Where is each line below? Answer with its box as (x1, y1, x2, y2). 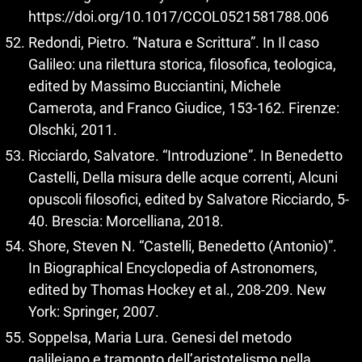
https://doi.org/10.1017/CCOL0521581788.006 (28, 7, 329, 25)
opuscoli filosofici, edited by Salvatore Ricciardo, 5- (28, 190, 349, 208)
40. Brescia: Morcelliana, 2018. (28, 212, 224, 229)
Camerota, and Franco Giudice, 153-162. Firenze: (28, 99, 339, 116)
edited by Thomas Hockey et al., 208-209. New (28, 281, 326, 298)
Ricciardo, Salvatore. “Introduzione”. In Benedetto (28, 146, 343, 164)
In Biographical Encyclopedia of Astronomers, (28, 259, 318, 276)
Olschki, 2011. (28, 121, 117, 138)
